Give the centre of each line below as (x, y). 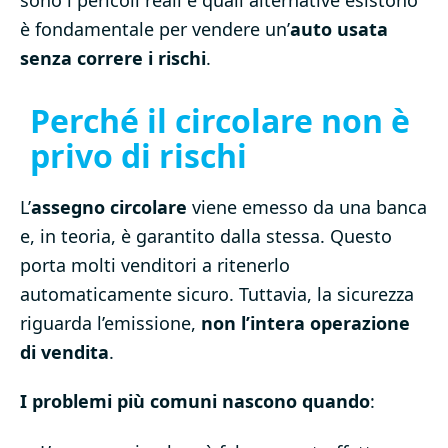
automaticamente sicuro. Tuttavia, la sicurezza (217, 294)
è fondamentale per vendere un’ (155, 29)
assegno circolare (109, 207)
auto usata (339, 29)
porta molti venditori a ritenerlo (155, 265)
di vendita (64, 352)
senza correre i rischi (113, 58)
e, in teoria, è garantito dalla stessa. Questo (206, 236)
